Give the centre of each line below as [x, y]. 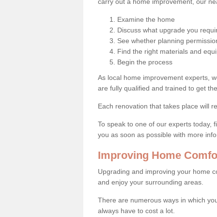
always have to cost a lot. [136, 210]
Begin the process [145, 62]
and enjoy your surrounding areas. [151, 182]
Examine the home [146, 19]
